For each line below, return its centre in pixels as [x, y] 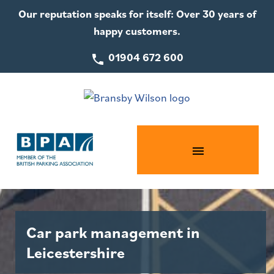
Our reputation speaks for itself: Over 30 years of [137, 14]
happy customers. [137, 31]
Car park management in [113, 232]
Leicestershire [76, 253]
